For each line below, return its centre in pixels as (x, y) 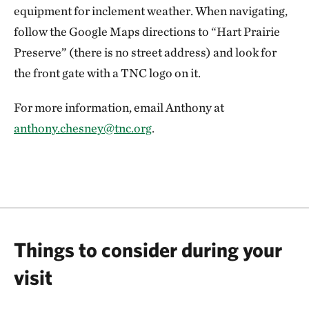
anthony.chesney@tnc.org (83, 128)
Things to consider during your (148, 249)
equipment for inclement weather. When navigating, (151, 10)
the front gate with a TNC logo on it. (107, 72)
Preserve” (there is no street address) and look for (145, 52)
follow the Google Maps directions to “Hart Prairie (147, 31)
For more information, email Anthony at (119, 107)
